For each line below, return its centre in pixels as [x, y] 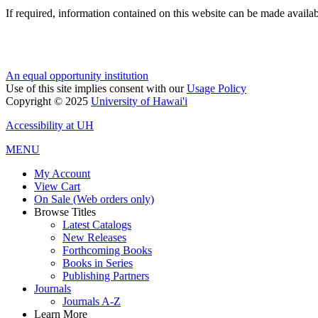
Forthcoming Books [107, 251]
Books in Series [98, 263]
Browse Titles [65, 212]
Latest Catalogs [97, 225]
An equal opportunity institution [77, 76]
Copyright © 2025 [48, 102]
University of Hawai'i [139, 102]
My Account [62, 174]
